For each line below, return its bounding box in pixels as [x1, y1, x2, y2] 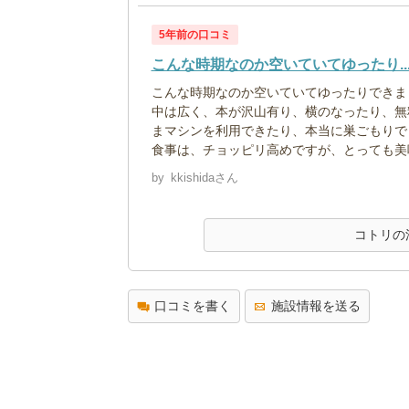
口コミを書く [153, 298, 231, 313]
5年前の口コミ [158, 27, 231, 41]
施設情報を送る [270, 298, 361, 313]
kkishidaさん [170, 170, 238, 184]
